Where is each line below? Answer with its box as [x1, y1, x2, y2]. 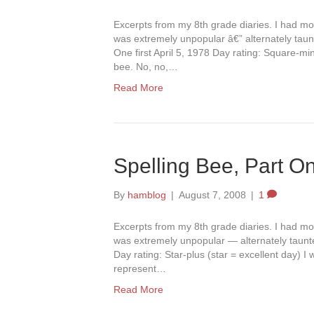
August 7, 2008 [179, 189, 246, 200]
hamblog [128, 189, 166, 200]
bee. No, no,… [114, 61, 178, 72]
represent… [114, 263, 166, 274]
